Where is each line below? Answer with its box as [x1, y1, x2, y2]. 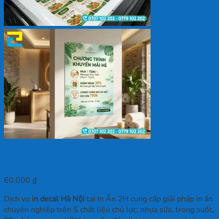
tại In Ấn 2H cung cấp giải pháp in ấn [85, 193, 213, 204]
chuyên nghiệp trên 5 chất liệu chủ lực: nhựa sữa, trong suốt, [4, 204, 214, 215]
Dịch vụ [4, 193, 32, 204]
